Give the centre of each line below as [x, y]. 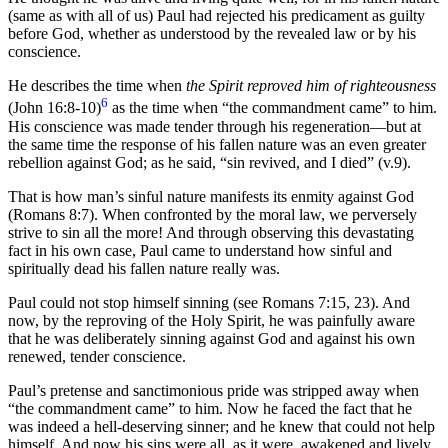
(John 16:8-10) [54, 108]
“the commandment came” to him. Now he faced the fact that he [210, 408]
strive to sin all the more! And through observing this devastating [211, 232]
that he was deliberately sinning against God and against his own [211, 338]
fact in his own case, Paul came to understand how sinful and [200, 250]
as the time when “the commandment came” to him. [272, 108]
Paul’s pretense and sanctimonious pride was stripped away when [213, 390]
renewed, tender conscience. [97, 356]
